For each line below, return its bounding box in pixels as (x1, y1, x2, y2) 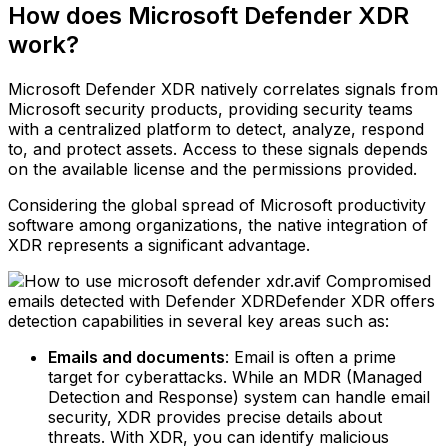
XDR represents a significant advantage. (8, 234, 310, 255)
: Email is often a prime (225, 346, 396, 367)
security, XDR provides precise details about (48, 406, 382, 427)
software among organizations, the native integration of (8, 214, 428, 235)
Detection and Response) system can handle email (48, 386, 430, 407)
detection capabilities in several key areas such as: (8, 310, 389, 331)
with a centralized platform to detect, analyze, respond (8, 118, 424, 139)
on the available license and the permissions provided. (8, 158, 417, 179)
